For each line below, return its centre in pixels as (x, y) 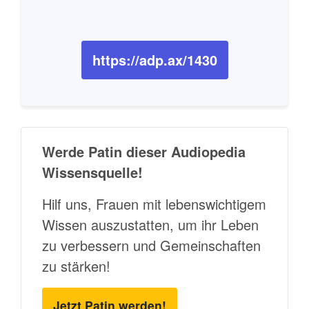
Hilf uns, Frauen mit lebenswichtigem (154, 203)
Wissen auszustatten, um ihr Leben (150, 224)
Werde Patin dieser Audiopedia (144, 151)
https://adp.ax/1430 (154, 60)
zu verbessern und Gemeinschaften (151, 245)
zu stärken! (76, 266)
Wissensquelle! (92, 172)
